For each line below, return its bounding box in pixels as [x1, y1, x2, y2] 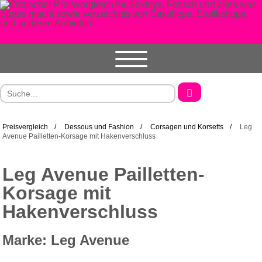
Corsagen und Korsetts [150, 123, 224, 131]
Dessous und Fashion [64, 123, 135, 131]
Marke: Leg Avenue [2, 232, 130, 249]
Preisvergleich [2, 123, 49, 131]
